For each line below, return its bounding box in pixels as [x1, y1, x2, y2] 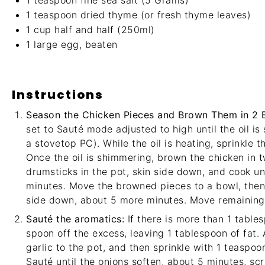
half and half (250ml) [51, 24, 155, 35]
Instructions [12, 86, 104, 103]
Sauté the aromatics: [26, 213, 124, 225]
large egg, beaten [30, 38, 118, 50]
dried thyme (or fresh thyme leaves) [77, 9, 251, 21]
